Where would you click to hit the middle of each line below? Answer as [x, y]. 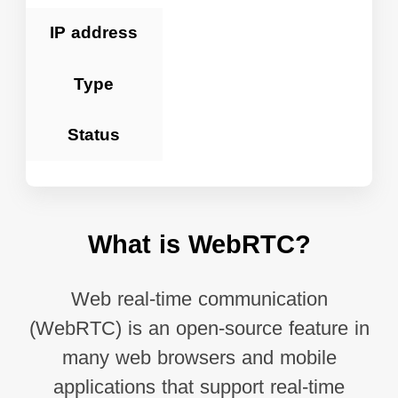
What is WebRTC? [199, 244]
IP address [94, 33]
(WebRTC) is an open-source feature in [199, 329]
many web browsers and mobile [199, 358]
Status [94, 135]
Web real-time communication [199, 300]
